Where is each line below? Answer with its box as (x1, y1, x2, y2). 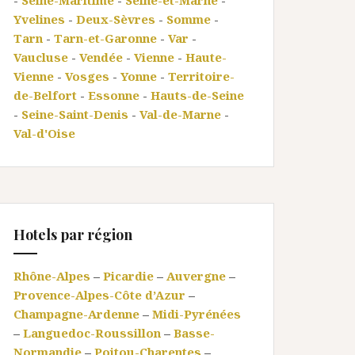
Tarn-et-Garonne (54, 30, 157, 46)
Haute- (185, 49, 227, 65)
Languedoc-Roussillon (23, 325, 161, 341)
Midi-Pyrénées (152, 306, 241, 322)
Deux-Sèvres (76, 11, 155, 27)
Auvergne (166, 268, 226, 284)
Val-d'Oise (13, 125, 75, 141)
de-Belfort (13, 87, 77, 103)
